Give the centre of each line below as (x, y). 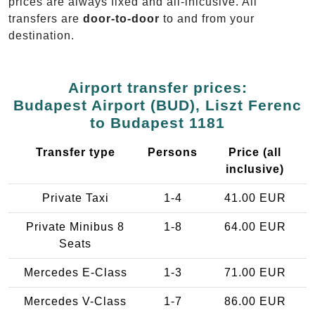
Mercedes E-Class (75, 272)
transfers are (46, 18)
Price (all (255, 152)
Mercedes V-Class (75, 301)
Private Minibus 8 (75, 226)
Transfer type (75, 152)
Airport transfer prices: (157, 87)
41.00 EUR (255, 198)
